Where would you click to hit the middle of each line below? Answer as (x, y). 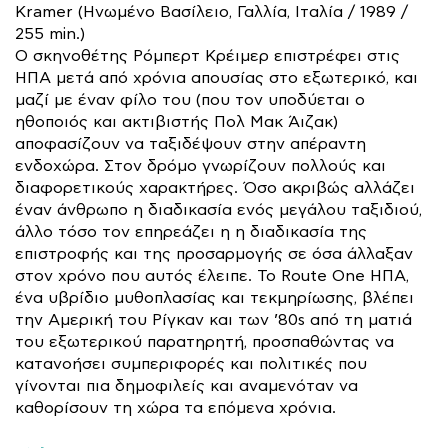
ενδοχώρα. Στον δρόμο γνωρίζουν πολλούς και (200, 166)
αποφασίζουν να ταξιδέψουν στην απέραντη (190, 144)
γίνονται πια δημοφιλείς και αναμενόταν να (186, 386)
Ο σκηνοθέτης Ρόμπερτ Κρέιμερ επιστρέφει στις (207, 56)
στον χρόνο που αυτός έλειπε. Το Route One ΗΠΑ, (212, 276)
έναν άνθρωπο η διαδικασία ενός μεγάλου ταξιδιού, (218, 210)
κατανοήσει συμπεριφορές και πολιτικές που (191, 364)
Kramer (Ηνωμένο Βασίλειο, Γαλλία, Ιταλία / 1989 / (211, 12)
